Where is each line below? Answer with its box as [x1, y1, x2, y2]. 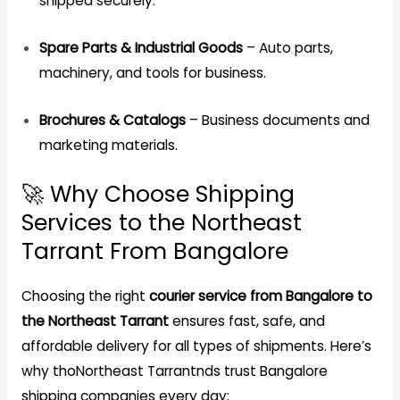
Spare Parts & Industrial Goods [38, 37, 243, 57]
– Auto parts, [242, 37, 333, 57]
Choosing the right [21, 286, 149, 305]
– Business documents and [185, 110, 370, 129]
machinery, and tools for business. [38, 62, 266, 82]
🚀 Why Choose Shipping [21, 178, 295, 210]
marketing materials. [38, 135, 178, 154]
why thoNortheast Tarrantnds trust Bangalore [21, 361, 328, 380]
